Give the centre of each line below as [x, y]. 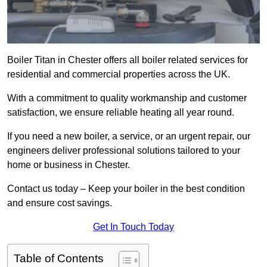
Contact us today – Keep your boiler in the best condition [126, 189]
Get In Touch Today [133, 227]
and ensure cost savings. [60, 203]
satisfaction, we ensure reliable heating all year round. [121, 113]
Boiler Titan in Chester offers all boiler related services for [128, 60]
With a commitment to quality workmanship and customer [127, 98]
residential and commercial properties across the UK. [120, 74]
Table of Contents [59, 259]
